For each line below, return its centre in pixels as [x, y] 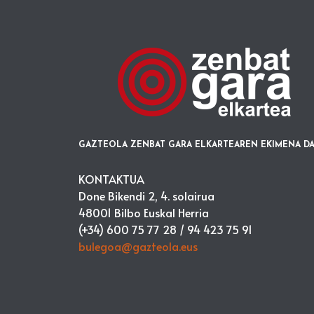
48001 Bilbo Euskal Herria [144, 212]
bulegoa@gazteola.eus [138, 246]
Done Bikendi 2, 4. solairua [146, 195]
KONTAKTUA [111, 178]
